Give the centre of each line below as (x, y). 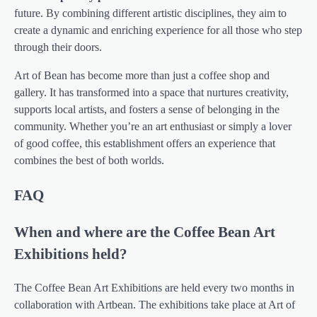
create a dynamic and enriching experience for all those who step (158, 30)
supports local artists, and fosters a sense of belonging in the (147, 110)
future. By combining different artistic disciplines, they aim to (150, 13)
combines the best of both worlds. (89, 161)
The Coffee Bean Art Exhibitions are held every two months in (154, 287)
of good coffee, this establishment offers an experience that (145, 144)
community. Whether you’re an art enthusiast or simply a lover (153, 127)
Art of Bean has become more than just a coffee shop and (142, 76)
